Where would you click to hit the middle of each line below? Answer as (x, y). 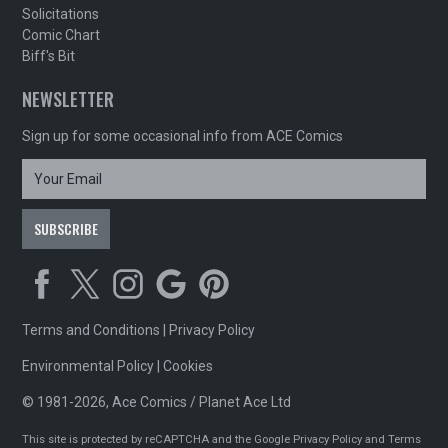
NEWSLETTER (68, 99)
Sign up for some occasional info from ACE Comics (183, 136)
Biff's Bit (49, 56)
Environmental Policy (88, 366)
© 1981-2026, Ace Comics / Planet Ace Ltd (157, 402)
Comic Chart (61, 35)
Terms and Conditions (91, 330)
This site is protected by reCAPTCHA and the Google (158, 439)
